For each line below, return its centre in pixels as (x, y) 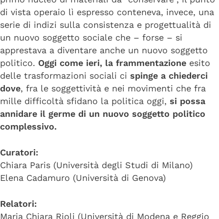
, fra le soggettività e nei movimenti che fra (113, 88)
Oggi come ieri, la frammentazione (112, 63)
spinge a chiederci (169, 75)
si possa (187, 101)
